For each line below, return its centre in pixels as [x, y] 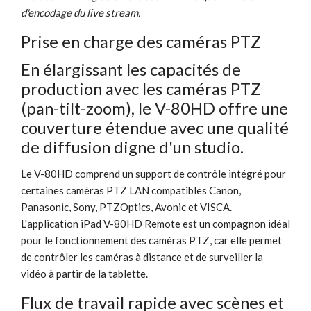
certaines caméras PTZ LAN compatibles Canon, [131, 190]
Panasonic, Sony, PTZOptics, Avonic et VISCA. [126, 207]
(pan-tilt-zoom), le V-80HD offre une [154, 108]
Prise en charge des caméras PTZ [141, 41]
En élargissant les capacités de [131, 69]
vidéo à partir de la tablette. [84, 273]
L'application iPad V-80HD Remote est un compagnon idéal [155, 223]
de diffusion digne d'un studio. [132, 146]
